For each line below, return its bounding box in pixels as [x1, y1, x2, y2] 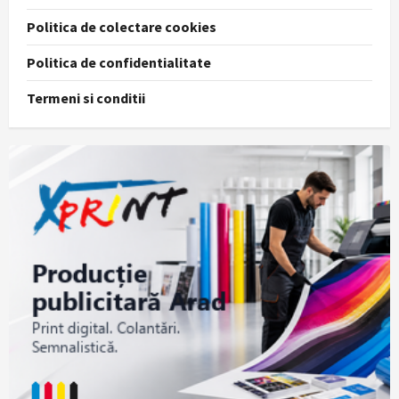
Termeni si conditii [27, 89, 145, 108]
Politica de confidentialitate [27, 53, 211, 72]
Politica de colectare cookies [27, 18, 216, 37]
